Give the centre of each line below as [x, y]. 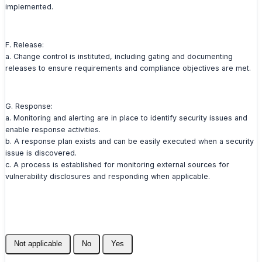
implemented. [29, 6]
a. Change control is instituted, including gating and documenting [119, 56]
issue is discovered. [41, 153]
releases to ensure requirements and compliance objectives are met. [128, 68]
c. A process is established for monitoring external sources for [117, 164]
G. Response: [29, 106]
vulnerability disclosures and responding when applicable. [108, 176]
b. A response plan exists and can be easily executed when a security [130, 141]
